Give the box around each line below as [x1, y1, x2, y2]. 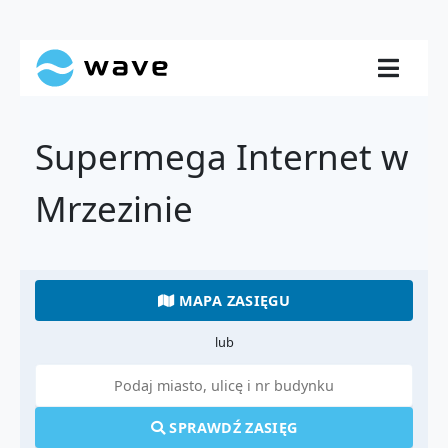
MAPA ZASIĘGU [174, 291, 291, 310]
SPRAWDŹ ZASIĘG [164, 418, 298, 437]
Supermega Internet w [35, 133, 409, 180]
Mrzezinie [35, 185, 193, 232]
